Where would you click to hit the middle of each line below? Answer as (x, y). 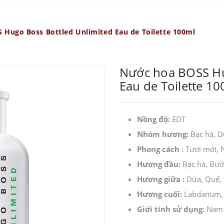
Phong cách (158, 149)
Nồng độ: (154, 119)
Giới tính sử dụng (170, 209)
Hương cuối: (160, 194)
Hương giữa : (162, 179)
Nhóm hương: (164, 134)
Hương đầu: (160, 164)
